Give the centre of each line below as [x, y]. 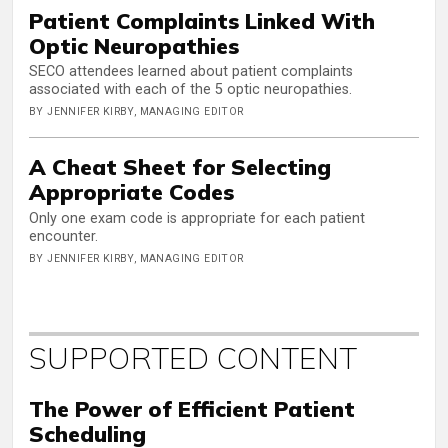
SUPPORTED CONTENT [193, 357]
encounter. [63, 236]
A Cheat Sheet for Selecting [180, 167]
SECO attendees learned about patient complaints [191, 72]
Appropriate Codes [131, 192]
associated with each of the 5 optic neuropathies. [190, 90]
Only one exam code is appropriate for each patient [197, 218]
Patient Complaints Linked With [202, 20]
